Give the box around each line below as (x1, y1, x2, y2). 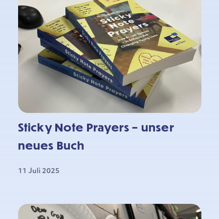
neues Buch (18, 138, 85, 153)
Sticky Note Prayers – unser (18, 120, 175, 134)
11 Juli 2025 (18, 168, 60, 175)
